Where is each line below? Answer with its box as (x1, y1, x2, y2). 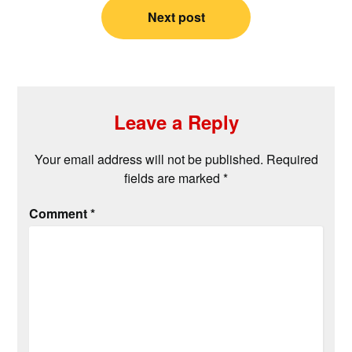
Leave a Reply (113, 108, 239, 136)
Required (266, 150, 318, 169)
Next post (147, 8, 205, 27)
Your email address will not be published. (34, 150, 263, 169)
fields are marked (124, 169, 223, 188)
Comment (29, 204, 91, 223)
